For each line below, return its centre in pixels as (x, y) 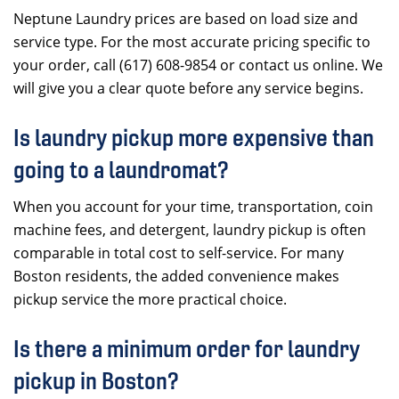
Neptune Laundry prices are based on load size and (186, 19)
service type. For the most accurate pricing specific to (192, 42)
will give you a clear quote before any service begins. (188, 88)
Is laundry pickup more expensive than (194, 138)
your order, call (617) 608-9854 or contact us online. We (198, 65)
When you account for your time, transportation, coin (193, 207)
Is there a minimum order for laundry (187, 349)
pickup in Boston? (96, 381)
